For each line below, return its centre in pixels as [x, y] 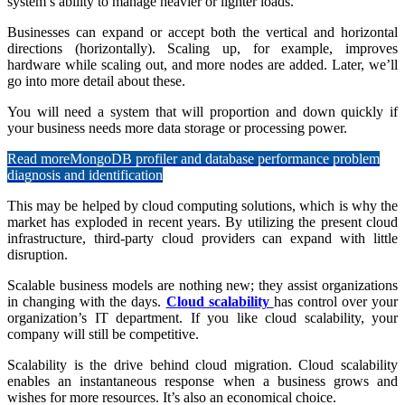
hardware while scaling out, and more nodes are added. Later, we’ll [202, 64]
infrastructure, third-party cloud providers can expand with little [202, 238]
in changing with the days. [87, 301]
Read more [38, 158]
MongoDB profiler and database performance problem [225, 158]
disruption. [38, 254]
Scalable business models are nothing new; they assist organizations [202, 285]
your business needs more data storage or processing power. [177, 127]
